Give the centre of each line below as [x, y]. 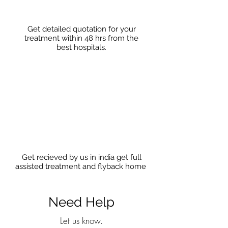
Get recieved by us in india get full [81, 157]
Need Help [81, 202]
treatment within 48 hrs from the [81, 38]
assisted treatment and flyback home [81, 166]
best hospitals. [81, 47]
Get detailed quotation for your [81, 29]
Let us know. [81, 221]
